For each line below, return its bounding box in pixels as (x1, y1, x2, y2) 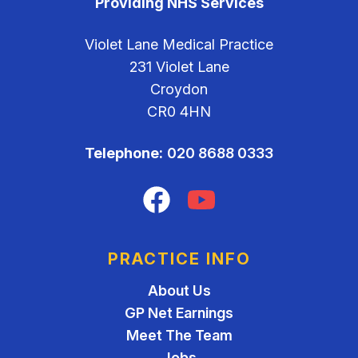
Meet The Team (125, 327, 233, 344)
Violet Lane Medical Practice (85, 36, 273, 53)
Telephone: (85, 145, 163, 161)
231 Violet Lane (129, 58, 229, 75)
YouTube (201, 185, 259, 202)
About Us (147, 282, 211, 299)
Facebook (156, 185, 224, 202)
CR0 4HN (147, 103, 211, 120)
